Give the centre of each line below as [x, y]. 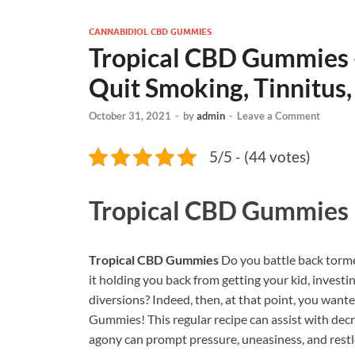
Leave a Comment [279, 116]
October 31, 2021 [130, 116]
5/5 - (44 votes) [260, 157]
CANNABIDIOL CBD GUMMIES [150, 32]
